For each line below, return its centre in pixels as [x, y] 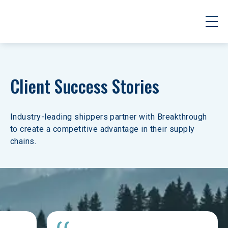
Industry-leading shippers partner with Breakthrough [110, 117]
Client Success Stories [85, 86]
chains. [23, 141]
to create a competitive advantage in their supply [104, 129]
